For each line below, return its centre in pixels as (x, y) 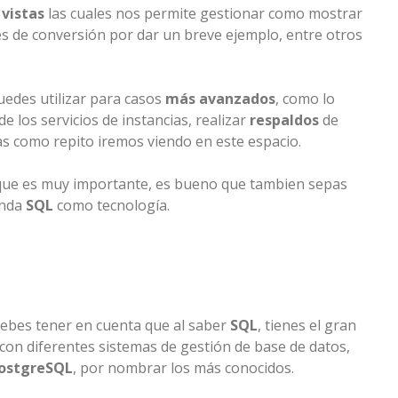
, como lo (305, 99)
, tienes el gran (307, 326)
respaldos (284, 120)
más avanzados (220, 99)
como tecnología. (111, 206)
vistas (23, 14)
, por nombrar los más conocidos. (183, 368)
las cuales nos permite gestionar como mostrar (203, 14)
